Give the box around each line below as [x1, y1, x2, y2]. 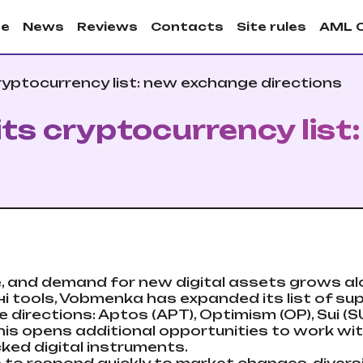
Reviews [77, 19, 138, 33]
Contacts [151, 19, 224, 33]
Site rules [237, 19, 306, 33]
